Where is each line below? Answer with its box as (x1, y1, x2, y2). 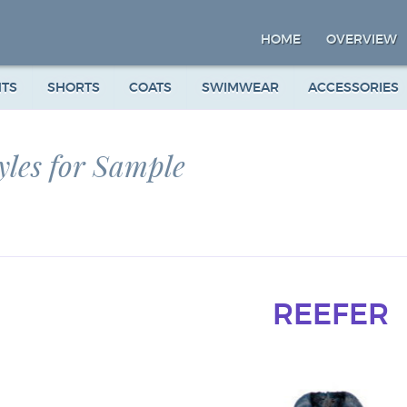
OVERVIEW (326, 34, 397, 46)
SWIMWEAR (201, 82, 279, 94)
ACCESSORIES (308, 82, 400, 94)
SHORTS (46, 82, 100, 94)
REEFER (273, 301, 389, 331)
